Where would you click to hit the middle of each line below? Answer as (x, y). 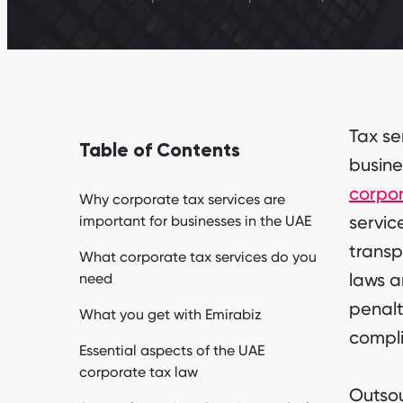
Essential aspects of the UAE (172, 351)
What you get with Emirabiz (170, 315)
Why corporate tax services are (182, 200)
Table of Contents (160, 151)
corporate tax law (139, 372)
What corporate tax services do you (198, 257)
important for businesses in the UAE (195, 221)
